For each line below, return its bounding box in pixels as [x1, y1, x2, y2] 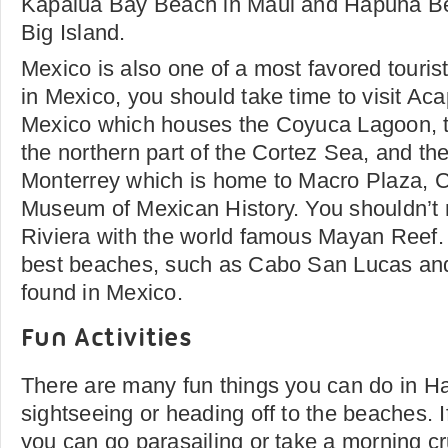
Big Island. [21, 20, 126, 45]
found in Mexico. [21, 280, 183, 305]
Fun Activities [21, 326, 193, 353]
